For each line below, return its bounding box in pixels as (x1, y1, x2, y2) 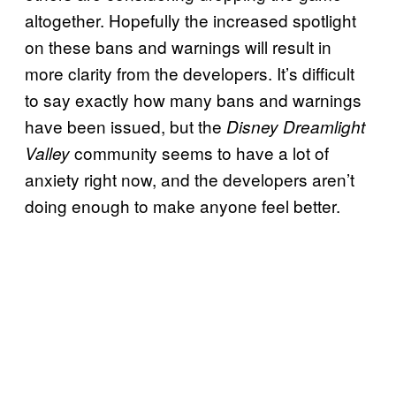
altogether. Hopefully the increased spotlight (25, 8, 356, 33)
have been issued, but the (25, 114, 226, 139)
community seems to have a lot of (70, 141, 329, 165)
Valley (25, 141, 70, 165)
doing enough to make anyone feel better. (25, 194, 340, 218)
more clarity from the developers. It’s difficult (25, 61, 354, 86)
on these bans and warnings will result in (25, 34, 331, 59)
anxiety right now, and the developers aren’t (25, 167, 354, 192)
